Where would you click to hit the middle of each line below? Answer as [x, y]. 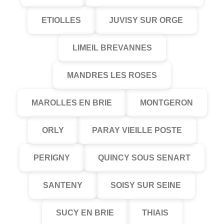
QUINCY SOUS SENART [144, 158]
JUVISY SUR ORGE [146, 20]
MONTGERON [166, 103]
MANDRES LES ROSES [112, 75]
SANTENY [63, 185]
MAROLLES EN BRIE [71, 103]
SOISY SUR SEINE [146, 185]
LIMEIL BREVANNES [112, 48]
